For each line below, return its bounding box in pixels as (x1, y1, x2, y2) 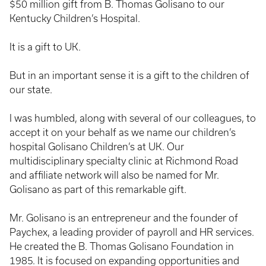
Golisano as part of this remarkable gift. (9, 183, 186, 195)
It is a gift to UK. (9, 41, 81, 52)
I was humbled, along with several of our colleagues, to (9, 112, 256, 123)
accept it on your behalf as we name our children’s (9, 126, 236, 138)
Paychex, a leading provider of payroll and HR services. (9, 226, 254, 237)
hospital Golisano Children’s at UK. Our (9, 141, 184, 152)
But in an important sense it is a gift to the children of (9, 69, 249, 81)
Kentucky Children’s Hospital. (9, 12, 140, 24)
